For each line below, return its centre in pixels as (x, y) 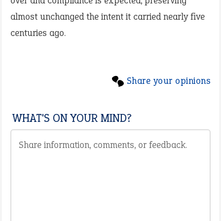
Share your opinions (168, 81)
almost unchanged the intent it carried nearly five (108, 17)
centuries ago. (38, 33)
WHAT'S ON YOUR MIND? (72, 118)
